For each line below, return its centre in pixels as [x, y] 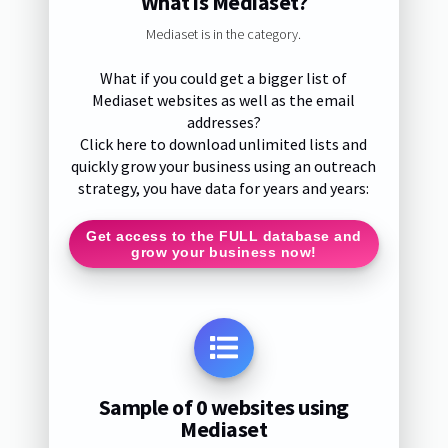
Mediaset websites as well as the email [224, 100]
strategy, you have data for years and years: [224, 188]
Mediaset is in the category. [224, 34]
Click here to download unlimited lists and [224, 144]
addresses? [223, 122]
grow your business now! [224, 251]
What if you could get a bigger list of [224, 78]
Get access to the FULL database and [224, 235]
